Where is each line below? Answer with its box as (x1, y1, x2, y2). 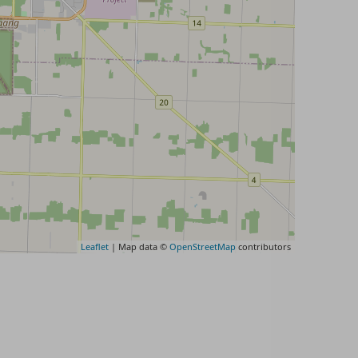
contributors (235, 240, 291, 253)
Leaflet (80, 240, 109, 253)
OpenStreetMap (169, 240, 236, 253)
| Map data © (108, 240, 169, 253)
